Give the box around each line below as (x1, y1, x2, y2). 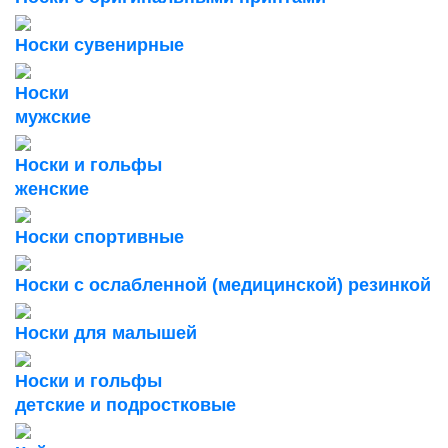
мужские (15, 107, 91, 127)
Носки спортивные (15, 227, 184, 247)
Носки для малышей (15, 323, 197, 343)
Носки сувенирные (15, 35, 184, 55)
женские (15, 179, 89, 199)
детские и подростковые (15, 395, 236, 415)
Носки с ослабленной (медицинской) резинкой (15, 275, 431, 295)
